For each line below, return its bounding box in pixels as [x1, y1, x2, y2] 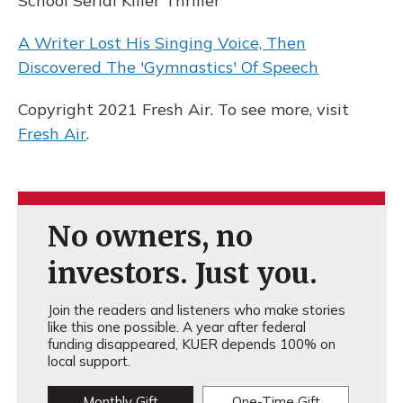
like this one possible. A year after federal [47, 318, 306, 336]
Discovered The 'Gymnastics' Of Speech [18, 57, 318, 77]
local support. [47, 353, 130, 370]
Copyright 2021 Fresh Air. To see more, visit [18, 99, 349, 120]
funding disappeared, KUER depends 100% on [47, 336, 336, 353]
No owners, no [47, 219, 253, 255]
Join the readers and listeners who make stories [47, 301, 345, 318]
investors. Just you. [47, 255, 318, 291]
